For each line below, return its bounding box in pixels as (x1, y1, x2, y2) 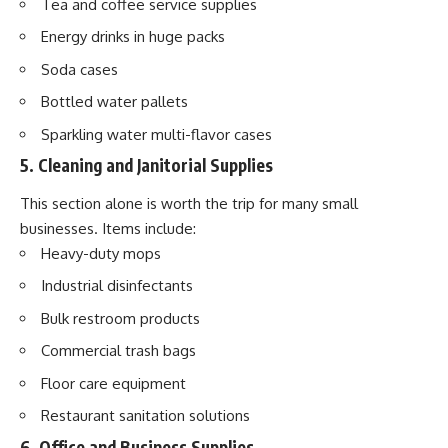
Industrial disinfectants (41, 276, 193, 296)
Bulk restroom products (41, 308, 200, 328)
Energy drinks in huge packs (41, 27, 225, 47)
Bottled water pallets (41, 92, 188, 112)
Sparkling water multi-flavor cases (41, 124, 272, 144)
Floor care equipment (41, 373, 186, 393)
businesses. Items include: (20, 218, 196, 238)
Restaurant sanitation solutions (41, 406, 250, 426)
